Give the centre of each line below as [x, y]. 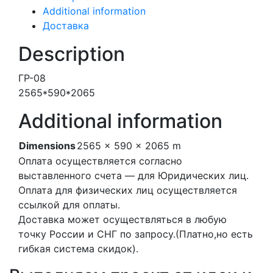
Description [72, 54]
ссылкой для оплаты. [69, 205]
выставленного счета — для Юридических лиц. [133, 175]
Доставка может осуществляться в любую [122, 219]
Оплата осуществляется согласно [100, 161]
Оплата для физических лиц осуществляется [128, 190]
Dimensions [47, 146]
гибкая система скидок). [78, 249]
